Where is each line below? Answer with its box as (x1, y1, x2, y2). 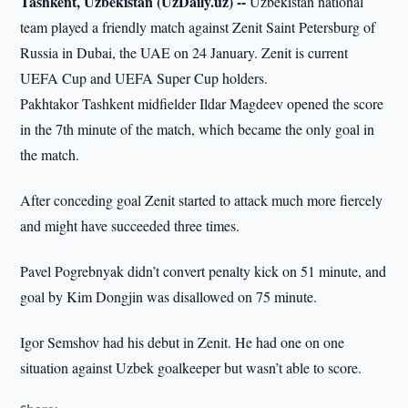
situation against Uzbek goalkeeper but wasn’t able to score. (20, 358, 362, 377)
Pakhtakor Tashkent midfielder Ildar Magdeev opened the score (20, 94, 384, 113)
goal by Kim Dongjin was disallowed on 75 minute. (20, 287, 318, 306)
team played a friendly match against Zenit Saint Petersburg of (20, 17, 376, 36)
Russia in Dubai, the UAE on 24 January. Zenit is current (20, 43, 349, 62)
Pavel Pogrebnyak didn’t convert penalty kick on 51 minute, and (20, 261, 387, 280)
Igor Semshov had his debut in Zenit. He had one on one (20, 332, 345, 352)
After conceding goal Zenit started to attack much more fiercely (20, 190, 383, 209)
